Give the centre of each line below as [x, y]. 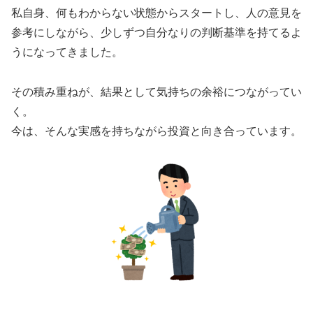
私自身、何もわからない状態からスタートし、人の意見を [156, 13]
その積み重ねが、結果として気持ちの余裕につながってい [156, 92]
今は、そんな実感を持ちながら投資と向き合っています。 [156, 131]
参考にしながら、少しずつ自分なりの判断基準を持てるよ [156, 33]
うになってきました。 [67, 52]
